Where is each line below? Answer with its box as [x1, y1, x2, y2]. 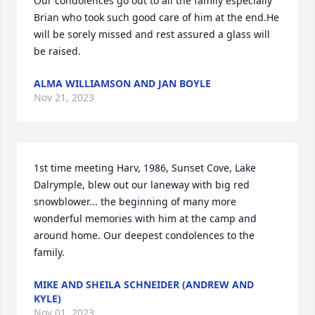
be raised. [34, 44, 81, 58]
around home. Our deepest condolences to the [34, 229, 255, 242]
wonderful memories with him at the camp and [34, 212, 257, 225]
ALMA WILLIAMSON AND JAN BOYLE [34, 77, 211, 90]
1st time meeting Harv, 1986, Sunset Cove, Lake [34, 161, 256, 174]
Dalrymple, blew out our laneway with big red [34, 178, 250, 191]
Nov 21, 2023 [34, 91, 94, 104]
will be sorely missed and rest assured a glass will [34, 27, 270, 41]
